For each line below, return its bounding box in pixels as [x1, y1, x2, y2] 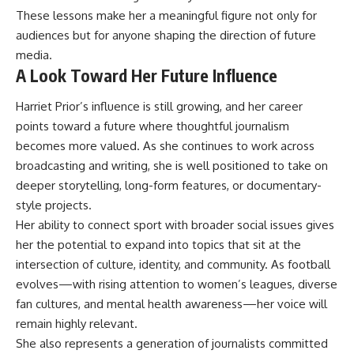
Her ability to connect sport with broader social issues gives [16, 217, 334, 233]
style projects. [16, 198, 92, 213]
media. [16, 47, 52, 62]
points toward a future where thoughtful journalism [16, 119, 289, 134]
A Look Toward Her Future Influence [16, 64, 277, 86]
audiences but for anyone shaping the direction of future [16, 27, 316, 43]
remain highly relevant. [16, 316, 137, 332]
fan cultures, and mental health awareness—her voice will [16, 296, 327, 312]
